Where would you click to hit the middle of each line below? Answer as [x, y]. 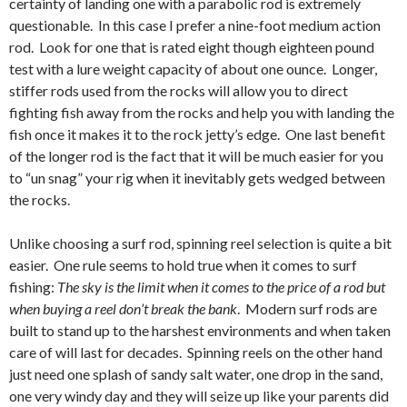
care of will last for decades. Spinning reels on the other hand [196, 352]
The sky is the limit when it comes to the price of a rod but [221, 287]
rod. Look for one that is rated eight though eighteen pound [192, 47]
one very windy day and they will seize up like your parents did [199, 396]
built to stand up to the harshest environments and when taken [200, 330]
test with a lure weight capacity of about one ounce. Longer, [193, 69]
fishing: [33, 287]
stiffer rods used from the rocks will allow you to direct [179, 90]
